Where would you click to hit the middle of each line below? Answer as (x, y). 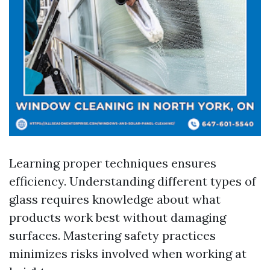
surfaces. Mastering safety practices (112, 235)
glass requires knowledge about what (115, 199)
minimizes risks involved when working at (128, 253)
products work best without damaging (118, 217)
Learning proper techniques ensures (113, 163)
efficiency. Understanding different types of (133, 181)
